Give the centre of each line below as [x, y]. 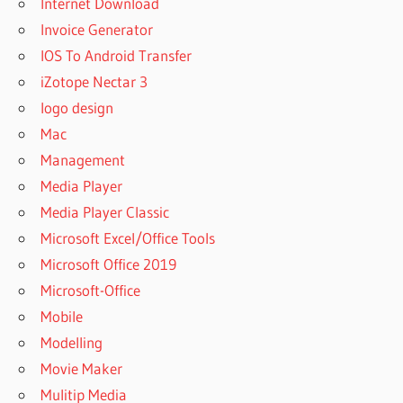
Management [83, 159]
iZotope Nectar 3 [94, 81]
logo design [77, 107]
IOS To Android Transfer [116, 55]
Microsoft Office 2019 [109, 264]
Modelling [72, 342]
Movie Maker [82, 368]
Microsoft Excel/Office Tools [128, 237]
